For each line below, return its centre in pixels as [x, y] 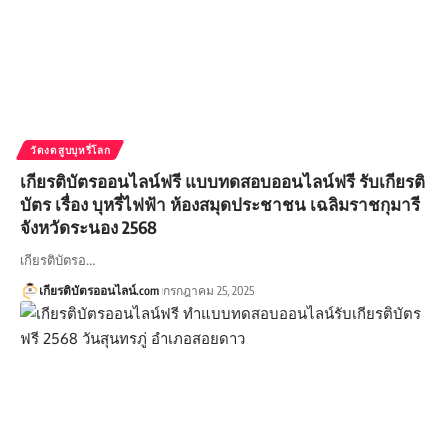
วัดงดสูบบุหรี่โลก [70, 150]
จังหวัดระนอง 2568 [88, 227]
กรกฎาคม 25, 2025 [208, 291]
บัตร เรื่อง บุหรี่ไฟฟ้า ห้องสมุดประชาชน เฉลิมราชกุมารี [220, 204]
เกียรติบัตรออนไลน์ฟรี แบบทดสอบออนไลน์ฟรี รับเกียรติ [222, 181]
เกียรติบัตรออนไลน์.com [98, 291]
